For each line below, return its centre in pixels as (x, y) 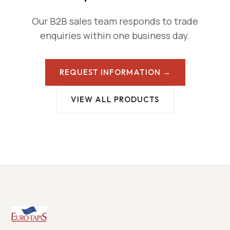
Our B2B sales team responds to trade (115, 21)
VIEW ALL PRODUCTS (115, 100)
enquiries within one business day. (115, 36)
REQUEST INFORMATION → (115, 72)
